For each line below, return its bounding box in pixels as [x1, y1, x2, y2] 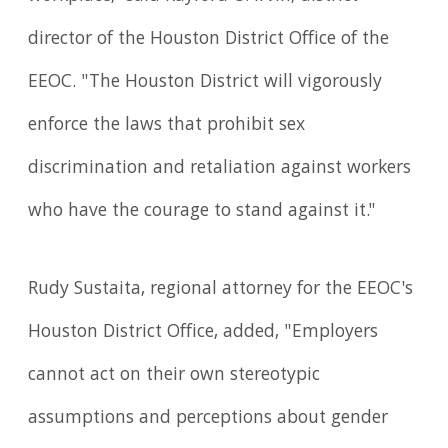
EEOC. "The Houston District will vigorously [28, 68, 383, 99]
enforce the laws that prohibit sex [28, 111, 306, 142]
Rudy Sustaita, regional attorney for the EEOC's [28, 275, 414, 306]
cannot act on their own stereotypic [28, 361, 321, 392]
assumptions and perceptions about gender [28, 404, 389, 435]
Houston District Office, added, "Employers [28, 318, 379, 349]
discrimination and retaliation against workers [28, 154, 412, 185]
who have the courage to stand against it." [28, 197, 377, 228]
